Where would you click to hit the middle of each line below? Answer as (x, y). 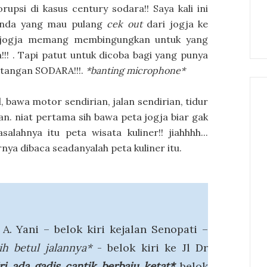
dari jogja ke (175, 24)
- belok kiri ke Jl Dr (150, 248)
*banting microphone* (134, 70)
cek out (125, 24)
